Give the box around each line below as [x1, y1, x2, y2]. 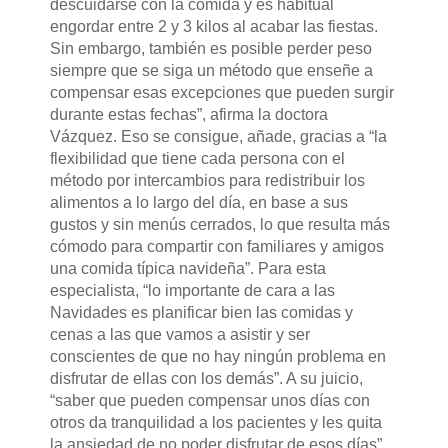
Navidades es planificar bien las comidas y [49, 304, 353, 322]
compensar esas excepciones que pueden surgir [49, 84, 394, 102]
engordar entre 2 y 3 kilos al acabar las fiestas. [49, 18, 378, 36]
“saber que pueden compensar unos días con [49, 392, 370, 410]
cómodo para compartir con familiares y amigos [49, 238, 384, 256]
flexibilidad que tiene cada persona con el [49, 150, 345, 168]
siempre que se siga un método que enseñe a [49, 62, 373, 80]
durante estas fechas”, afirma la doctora [49, 106, 328, 124]
